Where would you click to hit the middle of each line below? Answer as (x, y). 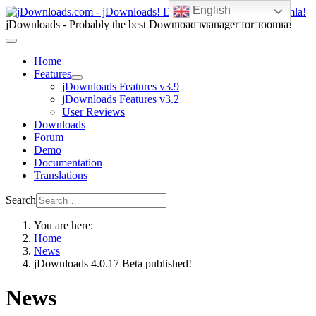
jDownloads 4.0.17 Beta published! (113, 263)
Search (21, 200)
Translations (61, 175)
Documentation (68, 163)
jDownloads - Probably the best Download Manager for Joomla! (149, 24)
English (211, 11)
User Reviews (93, 112)
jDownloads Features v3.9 (121, 86)
